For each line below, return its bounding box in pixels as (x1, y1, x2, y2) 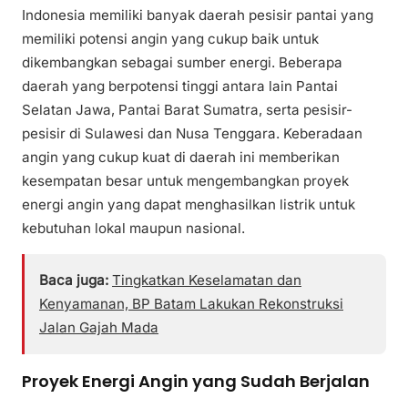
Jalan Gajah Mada (39, 318, 158, 336)
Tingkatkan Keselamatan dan (112, 270, 301, 289)
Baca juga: (39, 270, 108, 289)
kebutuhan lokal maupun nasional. (22, 219, 245, 237)
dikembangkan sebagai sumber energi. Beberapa (22, 53, 342, 71)
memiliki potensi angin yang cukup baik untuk (22, 29, 319, 47)
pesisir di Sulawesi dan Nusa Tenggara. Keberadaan (22, 124, 362, 142)
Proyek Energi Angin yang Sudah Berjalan (22, 369, 370, 393)
